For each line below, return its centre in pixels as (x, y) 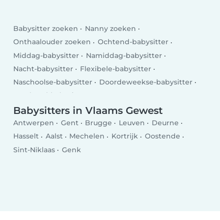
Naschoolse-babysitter (53, 82)
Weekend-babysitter (50, 96)
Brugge (99, 123)
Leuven (132, 123)
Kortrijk (124, 136)
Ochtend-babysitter (133, 42)
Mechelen (87, 136)
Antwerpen (34, 123)
